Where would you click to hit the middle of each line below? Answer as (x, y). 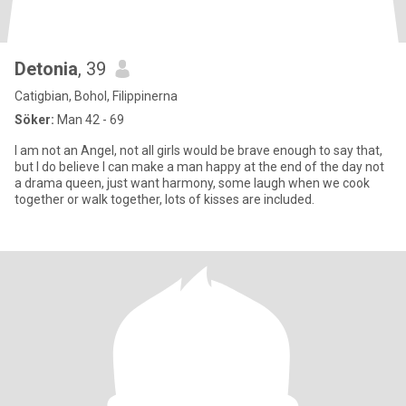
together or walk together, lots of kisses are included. (164, 199)
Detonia (46, 69)
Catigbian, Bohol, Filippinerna (96, 96)
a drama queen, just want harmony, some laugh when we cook (192, 183)
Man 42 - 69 (89, 120)
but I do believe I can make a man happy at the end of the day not (199, 167)
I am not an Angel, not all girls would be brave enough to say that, (198, 150)
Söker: (34, 120)
